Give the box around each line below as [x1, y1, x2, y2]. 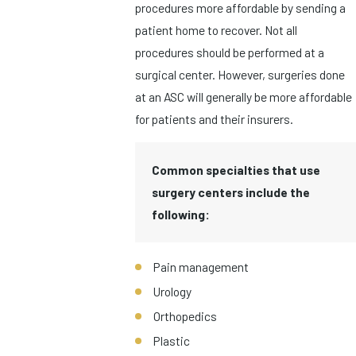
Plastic [153, 333, 191, 349]
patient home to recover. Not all [135, 21, 297, 37]
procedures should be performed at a [135, 44, 324, 60]
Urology [153, 283, 192, 299]
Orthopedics [153, 308, 218, 323]
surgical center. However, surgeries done [135, 66, 345, 82]
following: [151, 206, 210, 222]
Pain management [153, 258, 250, 274]
